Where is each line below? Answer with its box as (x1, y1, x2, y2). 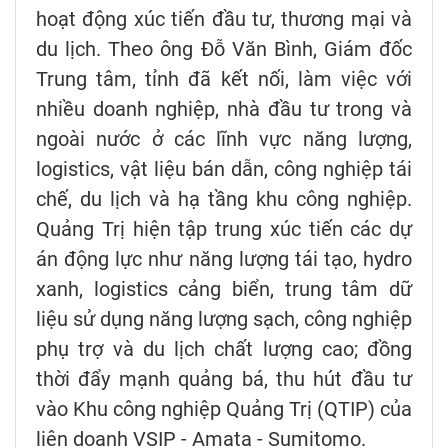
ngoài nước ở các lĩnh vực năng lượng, (36, 126, 412, 151)
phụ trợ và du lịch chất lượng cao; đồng (36, 336, 412, 361)
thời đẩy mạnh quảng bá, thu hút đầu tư (36, 366, 412, 391)
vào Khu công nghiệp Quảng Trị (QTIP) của (36, 396, 412, 421)
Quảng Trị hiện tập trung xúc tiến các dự (36, 216, 412, 241)
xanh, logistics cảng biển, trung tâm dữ (36, 276, 412, 301)
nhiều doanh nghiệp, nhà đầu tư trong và (36, 96, 412, 121)
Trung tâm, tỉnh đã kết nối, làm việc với (36, 66, 412, 91)
